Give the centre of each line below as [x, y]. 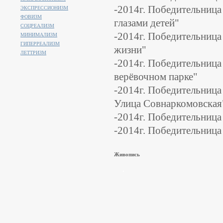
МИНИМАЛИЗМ [39, 35]
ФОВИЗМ [31, 17]
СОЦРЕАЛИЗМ [37, 26]
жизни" [130, 50]
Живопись [127, 154]
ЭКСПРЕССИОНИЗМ [44, 8]
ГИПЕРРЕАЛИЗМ [40, 44]
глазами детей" [147, 23]
